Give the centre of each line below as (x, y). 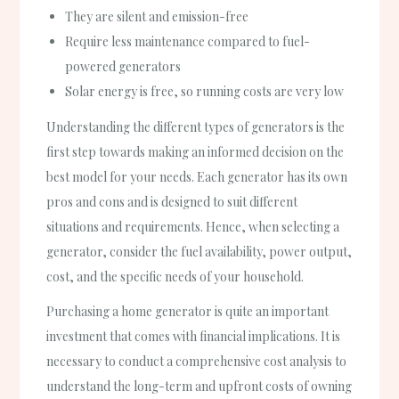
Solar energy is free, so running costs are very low (205, 92)
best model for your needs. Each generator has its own (197, 176)
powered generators (123, 67)
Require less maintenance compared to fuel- (188, 42)
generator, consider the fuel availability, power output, (199, 251)
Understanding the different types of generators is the (196, 126)
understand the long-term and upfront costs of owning (199, 386)
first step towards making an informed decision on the (195, 151)
